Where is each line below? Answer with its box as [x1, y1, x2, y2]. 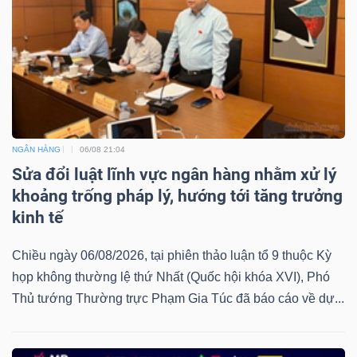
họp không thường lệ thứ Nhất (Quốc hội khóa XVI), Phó [12, 269, 330, 284]
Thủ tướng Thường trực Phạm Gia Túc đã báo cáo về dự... [12, 291, 344, 305]
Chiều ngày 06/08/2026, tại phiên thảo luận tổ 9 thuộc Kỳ [12, 248, 331, 262]
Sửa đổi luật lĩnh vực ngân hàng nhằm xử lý [12, 164, 337, 184]
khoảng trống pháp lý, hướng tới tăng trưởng [12, 186, 343, 206]
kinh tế [12, 207, 63, 227]
